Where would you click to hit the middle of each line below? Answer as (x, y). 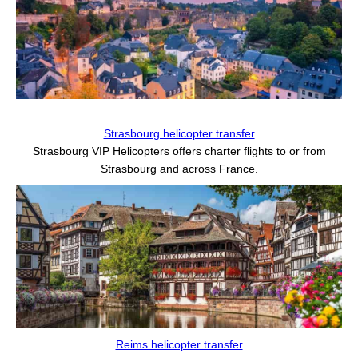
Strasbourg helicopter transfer (179, 133)
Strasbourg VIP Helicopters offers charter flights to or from (179, 151)
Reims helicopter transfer (179, 345)
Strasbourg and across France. (179, 168)
